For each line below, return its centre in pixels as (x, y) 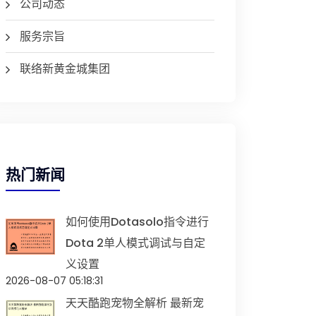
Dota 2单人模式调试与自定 (135, 243)
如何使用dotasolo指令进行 (137, 222)
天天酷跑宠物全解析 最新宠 (135, 303)
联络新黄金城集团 (65, 69)
